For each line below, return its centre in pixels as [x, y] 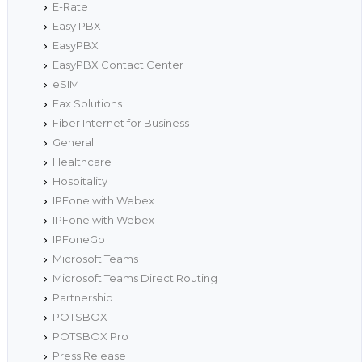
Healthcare [82, 162]
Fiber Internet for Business [120, 123]
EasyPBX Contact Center [118, 65]
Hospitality [80, 181]
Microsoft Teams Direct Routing [135, 278]
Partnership [82, 298]
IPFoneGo [78, 240]
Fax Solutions [87, 104]
